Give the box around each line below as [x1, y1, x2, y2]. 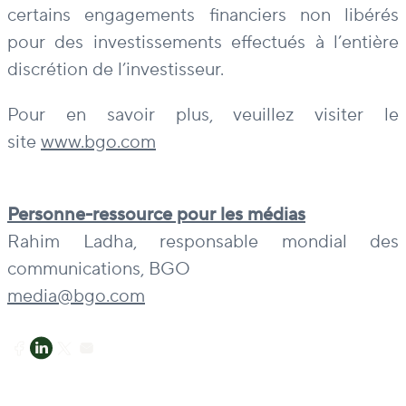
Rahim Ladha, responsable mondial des [7, 229, 399, 254]
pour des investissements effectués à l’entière [7, 30, 399, 54]
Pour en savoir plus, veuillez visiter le [7, 102, 399, 127]
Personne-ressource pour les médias [7, 202, 305, 227]
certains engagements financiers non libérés [7, 3, 399, 27]
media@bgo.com [7, 284, 145, 308]
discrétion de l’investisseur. [7, 57, 224, 82]
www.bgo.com [41, 130, 156, 154]
